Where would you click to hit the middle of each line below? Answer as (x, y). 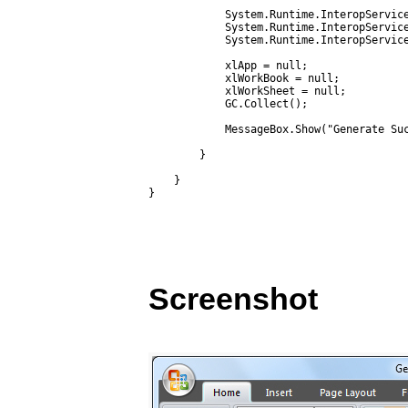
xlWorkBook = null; (244, 78)
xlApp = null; (228, 66)
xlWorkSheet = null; (247, 91)
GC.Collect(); (228, 104)
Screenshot (233, 299)
